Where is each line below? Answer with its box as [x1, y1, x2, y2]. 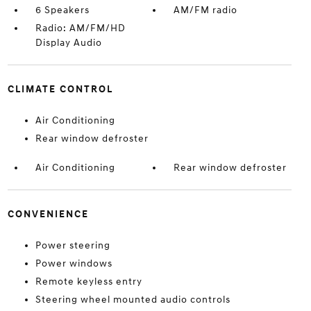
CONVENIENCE [7, 208, 89, 220]
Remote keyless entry [35, 276, 142, 287]
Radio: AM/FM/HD [35, 22, 126, 34]
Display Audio [35, 37, 102, 49]
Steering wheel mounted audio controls [35, 294, 230, 305]
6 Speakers [35, 4, 90, 16]
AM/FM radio [174, 4, 238, 16]
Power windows [35, 258, 112, 269]
